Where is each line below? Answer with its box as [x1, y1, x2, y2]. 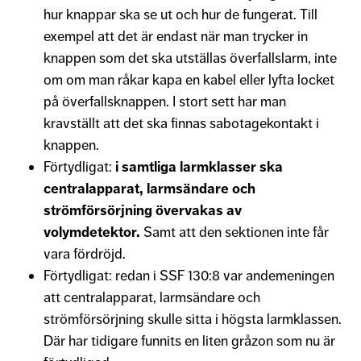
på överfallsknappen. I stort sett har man [44, 92, 286, 110]
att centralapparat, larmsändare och [44, 288, 260, 306]
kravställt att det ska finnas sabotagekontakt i [44, 114, 319, 132]
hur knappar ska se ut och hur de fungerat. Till [44, 5, 317, 23]
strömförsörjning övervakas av [44, 201, 242, 219]
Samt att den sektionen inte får [140, 222, 329, 241]
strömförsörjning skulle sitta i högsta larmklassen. [44, 309, 342, 328]
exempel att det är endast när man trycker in [44, 27, 308, 45]
